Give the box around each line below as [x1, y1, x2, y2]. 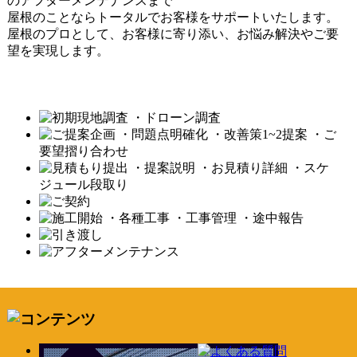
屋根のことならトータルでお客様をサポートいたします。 [6, 10, 339, 24]
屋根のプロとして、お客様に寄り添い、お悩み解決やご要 [6, 26, 339, 41]
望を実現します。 [6, 43, 109, 57]
